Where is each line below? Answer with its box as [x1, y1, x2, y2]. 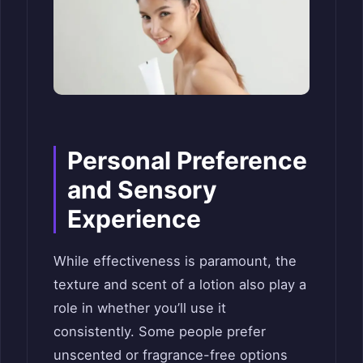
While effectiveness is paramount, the [53, 253, 297, 270]
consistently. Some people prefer [53, 323, 266, 340]
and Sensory [67, 175, 217, 205]
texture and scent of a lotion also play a [53, 276, 306, 293]
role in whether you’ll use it [53, 300, 226, 317]
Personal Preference [67, 146, 307, 176]
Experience [67, 204, 201, 234]
